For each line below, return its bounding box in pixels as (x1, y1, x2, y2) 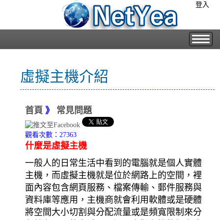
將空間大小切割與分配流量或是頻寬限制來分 (25, 207, 202, 217)
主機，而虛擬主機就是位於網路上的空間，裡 (25, 170, 202, 180)
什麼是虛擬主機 (25, 140, 87, 151)
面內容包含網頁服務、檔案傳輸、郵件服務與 (25, 182, 202, 192)
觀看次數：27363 (15, 131, 77, 138)
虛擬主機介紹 (20, 68, 109, 84)
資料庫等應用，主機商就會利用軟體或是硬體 (25, 194, 202, 205)
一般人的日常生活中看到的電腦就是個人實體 (25, 158, 202, 168)
